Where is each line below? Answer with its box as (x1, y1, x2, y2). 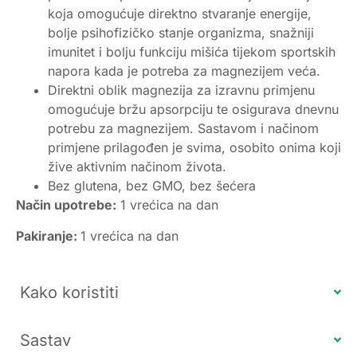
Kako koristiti (20, 282, 119, 302)
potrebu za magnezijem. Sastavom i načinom (48, 120, 319, 137)
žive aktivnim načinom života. (48, 159, 226, 175)
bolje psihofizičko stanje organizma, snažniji (48, 25, 314, 41)
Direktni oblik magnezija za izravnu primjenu (48, 82, 315, 99)
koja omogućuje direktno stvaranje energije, (48, 6, 312, 22)
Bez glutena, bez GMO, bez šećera (48, 178, 256, 194)
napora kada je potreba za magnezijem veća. (48, 63, 320, 80)
